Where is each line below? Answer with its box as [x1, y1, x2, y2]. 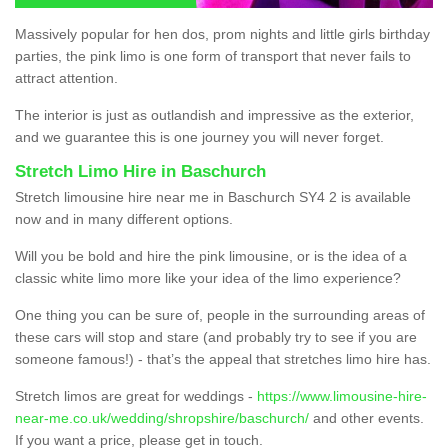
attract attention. [15, 70, 118, 87]
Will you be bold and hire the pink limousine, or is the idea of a [15, 248, 407, 265]
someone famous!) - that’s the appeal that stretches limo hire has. [15, 351, 431, 368]
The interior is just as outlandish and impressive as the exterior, [15, 107, 414, 124]
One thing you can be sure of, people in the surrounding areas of [15, 307, 425, 324]
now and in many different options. [15, 211, 233, 228]
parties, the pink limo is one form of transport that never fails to [15, 48, 411, 65]
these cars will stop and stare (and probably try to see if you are [15, 329, 417, 346]
